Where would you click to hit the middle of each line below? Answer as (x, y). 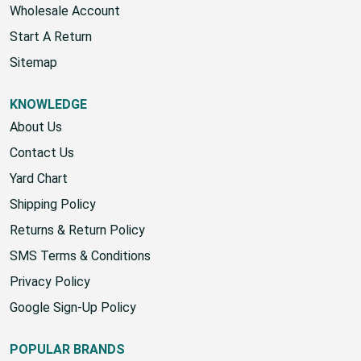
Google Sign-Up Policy (73, 307)
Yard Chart (39, 178)
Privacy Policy (50, 282)
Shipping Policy (53, 204)
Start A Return (51, 37)
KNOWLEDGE (48, 104)
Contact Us (42, 153)
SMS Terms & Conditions (80, 256)
